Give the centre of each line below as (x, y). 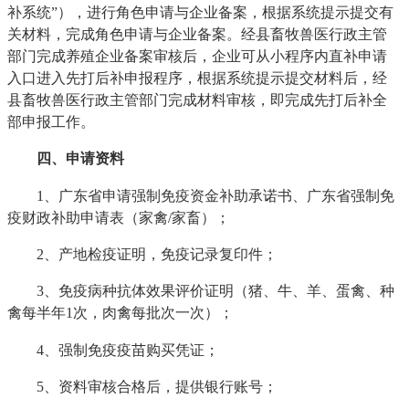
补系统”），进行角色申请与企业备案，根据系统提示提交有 (201, 12)
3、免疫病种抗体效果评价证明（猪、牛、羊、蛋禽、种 (201, 291)
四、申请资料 (81, 159)
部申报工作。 (52, 121)
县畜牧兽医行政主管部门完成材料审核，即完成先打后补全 (198, 100)
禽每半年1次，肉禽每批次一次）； (121, 313)
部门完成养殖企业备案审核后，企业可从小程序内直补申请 (198, 56)
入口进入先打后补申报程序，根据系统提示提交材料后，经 (198, 78)
